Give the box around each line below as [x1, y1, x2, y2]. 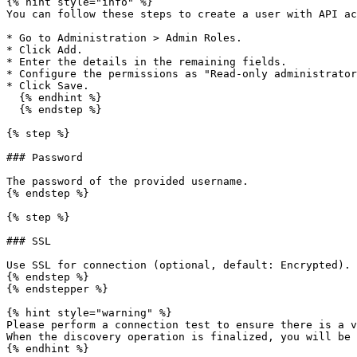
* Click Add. [6, 44, 83, 56]
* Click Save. [6, 80, 89, 92]
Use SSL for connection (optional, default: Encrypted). [6, 259, 351, 271]
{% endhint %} [6, 92, 19, 104]
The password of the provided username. [6, 175, 249, 187]
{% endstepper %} [6, 283, 108, 295]
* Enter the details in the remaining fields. [6, 56, 287, 68]
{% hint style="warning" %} [6, 307, 172, 319]
